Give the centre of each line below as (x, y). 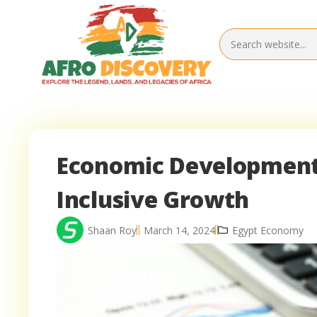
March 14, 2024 (179, 230)
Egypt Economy (268, 230)
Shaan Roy (112, 230)
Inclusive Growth (153, 200)
